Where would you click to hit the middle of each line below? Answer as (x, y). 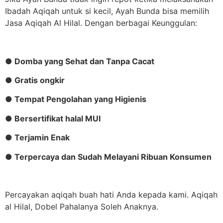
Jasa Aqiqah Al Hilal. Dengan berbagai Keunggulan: (101, 23)
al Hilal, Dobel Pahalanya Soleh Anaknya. (82, 207)
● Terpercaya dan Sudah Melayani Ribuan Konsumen (108, 157)
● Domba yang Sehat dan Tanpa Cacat (80, 61)
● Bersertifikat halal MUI (53, 118)
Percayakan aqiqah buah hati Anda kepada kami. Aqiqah (111, 195)
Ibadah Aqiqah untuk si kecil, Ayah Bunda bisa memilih (107, 11)
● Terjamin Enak (37, 138)
